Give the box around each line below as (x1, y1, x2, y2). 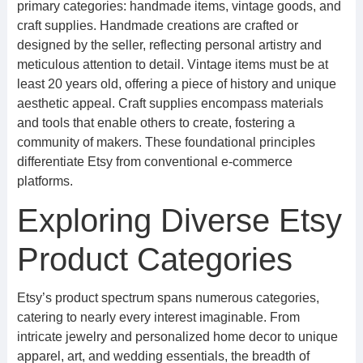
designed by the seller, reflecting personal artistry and (16, 38, 322, 52)
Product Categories (16, 241, 293, 277)
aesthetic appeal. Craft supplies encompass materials (16, 96, 323, 110)
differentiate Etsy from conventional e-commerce (16, 155, 293, 169)
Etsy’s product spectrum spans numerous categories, (16, 291, 319, 305)
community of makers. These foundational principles (16, 135, 315, 149)
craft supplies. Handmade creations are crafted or (16, 19, 298, 32)
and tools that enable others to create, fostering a (16, 116, 295, 130)
